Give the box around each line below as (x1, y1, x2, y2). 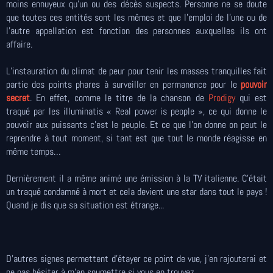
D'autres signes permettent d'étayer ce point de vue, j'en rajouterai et (6, 252, 267, 265)
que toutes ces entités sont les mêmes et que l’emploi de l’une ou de (6, 11, 267, 24)
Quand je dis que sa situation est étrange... (6, 199, 164, 211)
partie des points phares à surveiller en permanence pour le (6, 78, 241, 91)
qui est (235, 91, 268, 104)
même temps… (6, 145, 61, 158)
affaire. (6, 38, 32, 51)
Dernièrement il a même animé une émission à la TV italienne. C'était (6, 172, 267, 185)
